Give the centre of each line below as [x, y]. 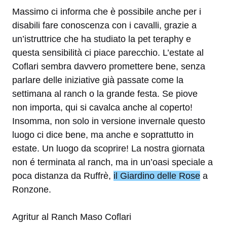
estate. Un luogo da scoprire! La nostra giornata [108, 149]
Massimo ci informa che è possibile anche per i [107, 12]
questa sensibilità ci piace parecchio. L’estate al [108, 53]
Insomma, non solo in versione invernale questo [109, 121]
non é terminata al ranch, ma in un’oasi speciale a [112, 162]
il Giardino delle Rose [157, 176]
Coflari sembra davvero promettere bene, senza [109, 67]
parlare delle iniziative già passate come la [98, 80]
